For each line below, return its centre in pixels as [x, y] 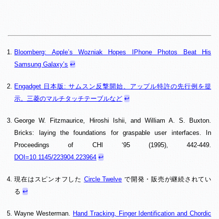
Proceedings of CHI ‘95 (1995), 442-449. [113, 145]
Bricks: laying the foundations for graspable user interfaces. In [113, 132]
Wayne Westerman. [44, 213]
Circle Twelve [103, 179]
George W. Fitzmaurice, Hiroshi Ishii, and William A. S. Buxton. [113, 120]
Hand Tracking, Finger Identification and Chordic [142, 213]
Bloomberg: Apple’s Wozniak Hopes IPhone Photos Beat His [113, 52]
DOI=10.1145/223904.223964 [55, 157]
